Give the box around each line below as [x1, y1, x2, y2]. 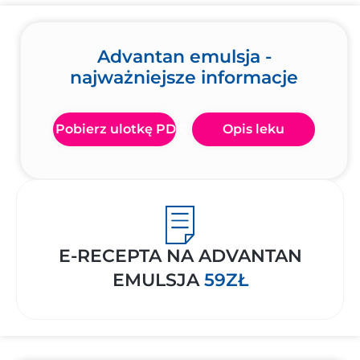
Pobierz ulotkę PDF [55, 121, 184, 137]
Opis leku [223, 121, 284, 137]
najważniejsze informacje [70, 67, 298, 88]
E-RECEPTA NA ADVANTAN [58, 245, 302, 267]
